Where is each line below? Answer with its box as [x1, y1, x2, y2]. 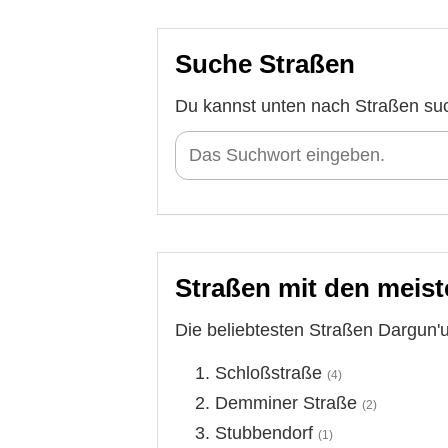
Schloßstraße [215, 362, 322, 383]
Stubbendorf [215, 422, 313, 443]
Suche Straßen [175, 49, 355, 80]
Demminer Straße [215, 392, 357, 413]
